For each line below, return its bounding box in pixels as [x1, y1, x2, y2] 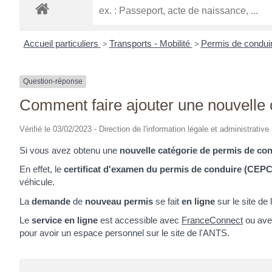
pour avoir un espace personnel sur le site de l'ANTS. [19, 228, 229, 239]
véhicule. [19, 177, 55, 188]
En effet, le [19, 164, 64, 175]
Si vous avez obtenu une [19, 144, 120, 155]
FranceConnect [182, 215, 243, 226]
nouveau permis [85, 195, 153, 206]
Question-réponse [23, 77, 83, 86]
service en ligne [29, 215, 98, 226]
